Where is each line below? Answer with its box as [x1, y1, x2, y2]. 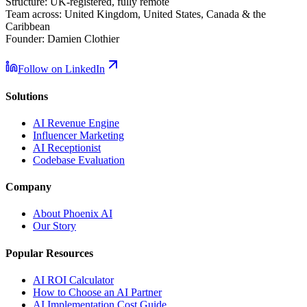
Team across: [5, 8, 62, 21]
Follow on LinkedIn [18, 63, 105, 75]
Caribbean [5, 21, 50, 33]
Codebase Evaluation [33, 153, 125, 166]
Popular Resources [5, 247, 93, 259]
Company [5, 181, 51, 193]
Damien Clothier [45, 33, 119, 45]
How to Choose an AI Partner [33, 286, 162, 298]
